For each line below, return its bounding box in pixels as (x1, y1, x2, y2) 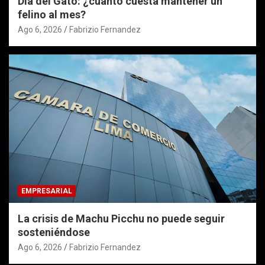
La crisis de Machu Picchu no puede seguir (18, 212, 225, 225)
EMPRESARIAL (21, 186, 72, 195)
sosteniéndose (18, 225, 90, 238)
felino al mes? (18, 8, 86, 21)
